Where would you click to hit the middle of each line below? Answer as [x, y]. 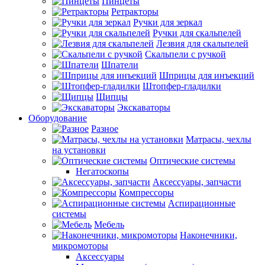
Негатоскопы [102, 171]
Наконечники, [209, 235]
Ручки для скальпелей [197, 33]
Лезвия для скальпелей [202, 43]
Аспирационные [202, 203]
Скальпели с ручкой [185, 54]
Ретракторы [135, 12]
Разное [105, 129]
